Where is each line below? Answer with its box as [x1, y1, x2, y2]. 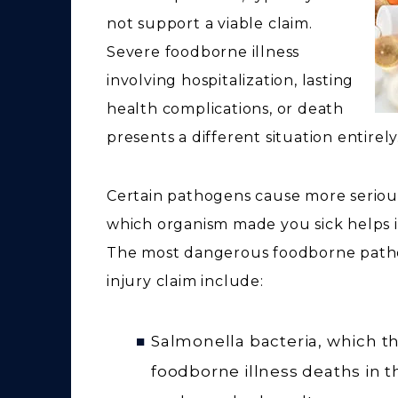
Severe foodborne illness [107, 43, 300, 60]
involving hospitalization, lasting [107, 71, 354, 89]
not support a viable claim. [107, 14, 313, 32]
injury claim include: [107, 272, 264, 290]
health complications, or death [107, 99, 345, 117]
